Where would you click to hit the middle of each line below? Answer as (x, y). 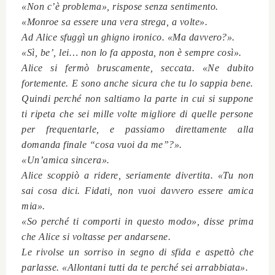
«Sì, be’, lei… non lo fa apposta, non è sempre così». (132, 52)
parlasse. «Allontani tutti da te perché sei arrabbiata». (135, 267)
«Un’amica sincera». (66, 160)
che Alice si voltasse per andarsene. (96, 236)
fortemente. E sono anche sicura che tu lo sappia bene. (137, 83)
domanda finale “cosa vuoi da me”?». (102, 144)
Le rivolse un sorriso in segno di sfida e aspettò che (137, 252)
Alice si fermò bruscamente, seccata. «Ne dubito (137, 68)
